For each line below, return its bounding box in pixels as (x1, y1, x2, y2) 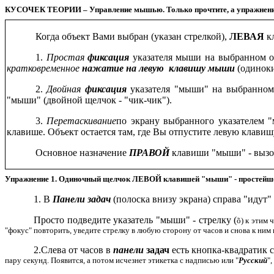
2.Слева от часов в (34, 245, 114, 256)
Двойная (46, 83, 85, 94)
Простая (46, 51, 84, 62)
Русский (239, 256, 267, 265)
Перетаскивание (46, 115, 117, 126)
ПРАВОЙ (128, 147, 169, 158)
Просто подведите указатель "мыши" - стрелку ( (34, 215, 237, 226)
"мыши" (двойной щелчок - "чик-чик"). (6, 94, 172, 105)
